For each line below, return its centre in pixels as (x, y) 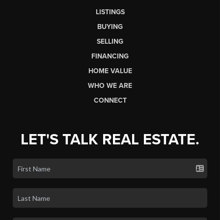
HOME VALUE (110, 71)
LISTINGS (110, 12)
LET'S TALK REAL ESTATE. (110, 140)
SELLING (110, 42)
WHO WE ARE (110, 86)
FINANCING (110, 56)
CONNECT (110, 101)
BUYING (110, 27)
